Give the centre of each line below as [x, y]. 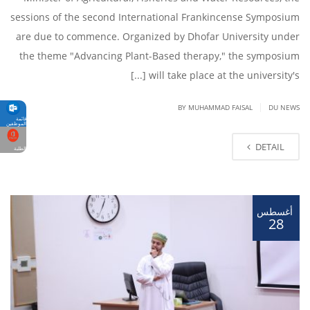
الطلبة [20, 149]
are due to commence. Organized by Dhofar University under [158, 37]
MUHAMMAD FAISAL [220, 108]
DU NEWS [284, 108]
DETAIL [270, 147]
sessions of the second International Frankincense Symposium [155, 17]
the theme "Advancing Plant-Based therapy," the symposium [159, 56]
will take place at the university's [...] [224, 75]
